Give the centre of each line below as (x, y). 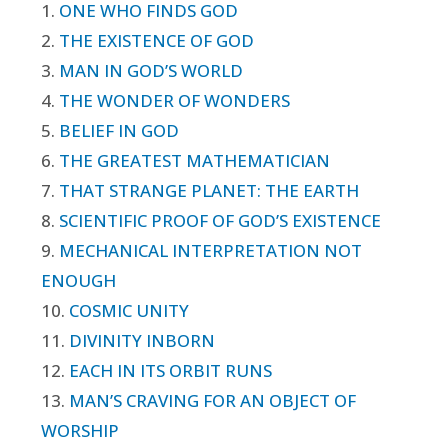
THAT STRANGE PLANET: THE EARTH (209, 190)
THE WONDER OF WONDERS (174, 100)
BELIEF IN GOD (119, 130)
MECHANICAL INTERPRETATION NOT (210, 250)
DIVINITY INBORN (142, 340)
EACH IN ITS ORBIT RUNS (170, 370)
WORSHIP (80, 430)
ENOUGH (78, 280)
